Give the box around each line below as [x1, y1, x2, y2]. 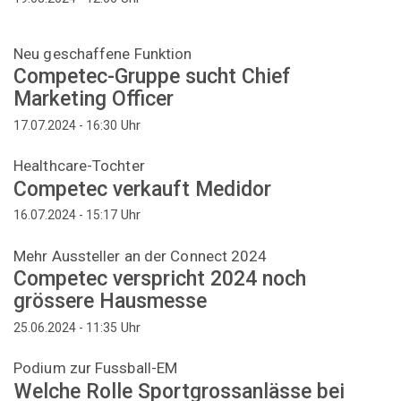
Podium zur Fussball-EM [13, 359, 178, 378]
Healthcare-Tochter [13, 157, 145, 175]
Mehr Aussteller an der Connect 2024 [13, 246, 268, 265]
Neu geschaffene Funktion [13, 44, 192, 63]
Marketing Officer [13, 87, 174, 112]
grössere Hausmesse [13, 289, 207, 314]
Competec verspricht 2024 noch [13, 267, 306, 292]
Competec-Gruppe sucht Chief [13, 64, 291, 90]
